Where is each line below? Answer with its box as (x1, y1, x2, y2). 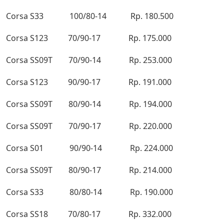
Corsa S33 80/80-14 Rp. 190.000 (6, 186, 173, 198)
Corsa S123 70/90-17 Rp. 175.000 (6, 32, 171, 44)
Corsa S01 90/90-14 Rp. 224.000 (6, 142, 173, 154)
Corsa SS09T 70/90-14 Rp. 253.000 (6, 54, 172, 66)
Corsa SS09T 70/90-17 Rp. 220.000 (6, 120, 172, 132)
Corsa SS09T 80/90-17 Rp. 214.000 (6, 164, 172, 176)
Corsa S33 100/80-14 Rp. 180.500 (6, 10, 173, 22)
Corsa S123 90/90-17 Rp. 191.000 (6, 76, 171, 88)
